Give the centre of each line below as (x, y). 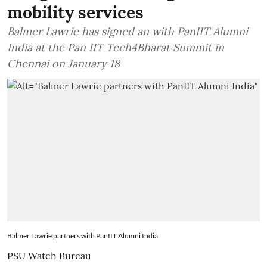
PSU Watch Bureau (49, 255)
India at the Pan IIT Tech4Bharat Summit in (116, 47)
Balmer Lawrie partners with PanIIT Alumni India (83, 235)
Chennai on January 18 (63, 63)
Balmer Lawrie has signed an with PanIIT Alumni (128, 31)
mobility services (75, 13)
